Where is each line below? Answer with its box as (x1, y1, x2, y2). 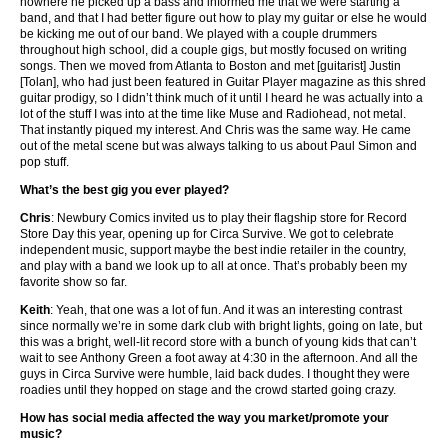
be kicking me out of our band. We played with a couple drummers (20, 27, 377, 42)
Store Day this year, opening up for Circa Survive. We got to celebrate (20, 227, 394, 242)
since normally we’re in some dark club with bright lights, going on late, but (20, 319, 422, 334)
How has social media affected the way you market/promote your (20, 411, 389, 426)
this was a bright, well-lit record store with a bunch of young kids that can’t (20, 335, 416, 350)
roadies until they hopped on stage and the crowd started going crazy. (20, 383, 396, 398)
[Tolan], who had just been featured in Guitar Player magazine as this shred (20, 75, 426, 90)
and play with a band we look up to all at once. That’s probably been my (20, 259, 407, 274)
